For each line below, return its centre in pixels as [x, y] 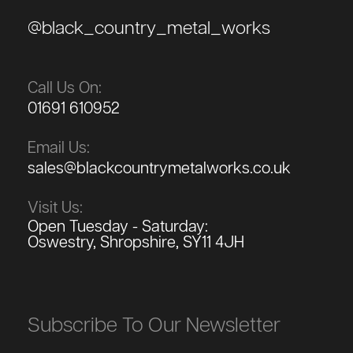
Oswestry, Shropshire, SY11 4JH [136, 242]
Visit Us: [55, 208]
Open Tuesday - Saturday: [118, 227]
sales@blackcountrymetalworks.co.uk [159, 168]
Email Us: [59, 148]
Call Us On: [65, 88]
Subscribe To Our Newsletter [154, 325]
